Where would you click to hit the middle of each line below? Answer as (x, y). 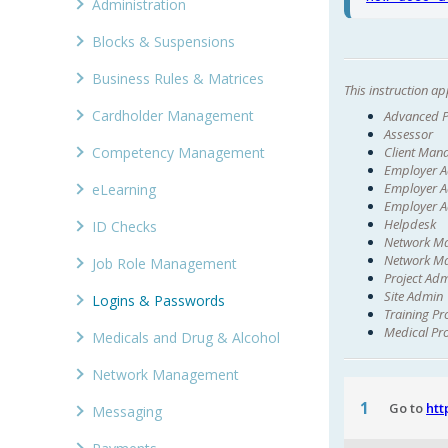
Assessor (409, 134)
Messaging (127, 412)
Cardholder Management (173, 116)
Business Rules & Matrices (178, 79)
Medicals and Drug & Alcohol (186, 338)
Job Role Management (165, 264)
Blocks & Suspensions (164, 42)
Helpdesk (410, 224)
